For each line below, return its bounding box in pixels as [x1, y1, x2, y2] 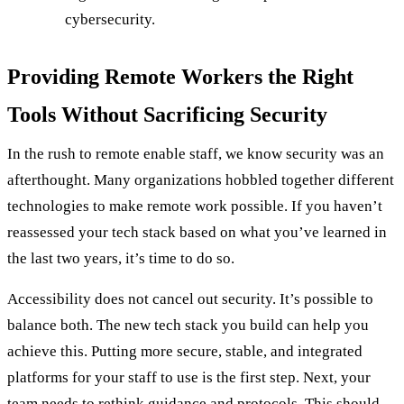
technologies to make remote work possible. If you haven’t [7, 197, 382, 215]
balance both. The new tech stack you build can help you [7, 316, 369, 334]
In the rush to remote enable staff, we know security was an [7, 144, 384, 162]
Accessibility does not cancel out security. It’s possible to [7, 289, 373, 308]
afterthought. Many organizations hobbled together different [7, 170, 394, 188]
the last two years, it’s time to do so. [7, 249, 234, 267]
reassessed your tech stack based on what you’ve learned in [7, 223, 387, 241]
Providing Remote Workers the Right [7, 64, 353, 88]
